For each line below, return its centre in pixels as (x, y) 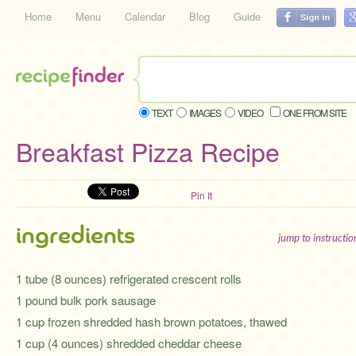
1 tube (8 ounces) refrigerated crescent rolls (129, 279)
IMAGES (205, 112)
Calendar (145, 16)
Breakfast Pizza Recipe (148, 151)
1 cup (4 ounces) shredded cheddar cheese (129, 343)
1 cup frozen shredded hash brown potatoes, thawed (151, 321)
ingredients (75, 236)
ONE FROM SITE (315, 112)
